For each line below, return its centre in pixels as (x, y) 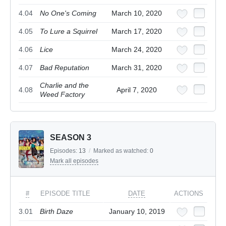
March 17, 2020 (137, 32)
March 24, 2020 (137, 50)
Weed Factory (62, 95)
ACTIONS (189, 194)
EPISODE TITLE (65, 194)
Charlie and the (64, 86)
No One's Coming (68, 13)
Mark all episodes (74, 161)
